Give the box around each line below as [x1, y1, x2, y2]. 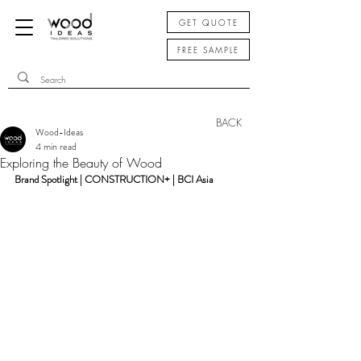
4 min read [35, 139, 77, 154]
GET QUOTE [178, 16, 239, 28]
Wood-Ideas [35, 125, 83, 139]
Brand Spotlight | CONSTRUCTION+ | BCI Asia [15, 172, 214, 187]
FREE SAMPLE [177, 44, 239, 56]
